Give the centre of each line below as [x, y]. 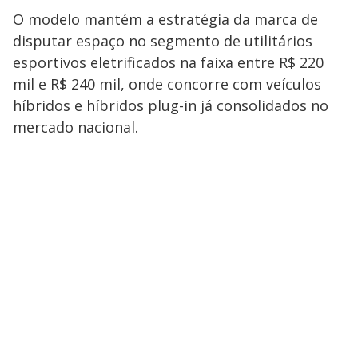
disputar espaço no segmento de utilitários [163, 41]
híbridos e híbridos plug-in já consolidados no [171, 105]
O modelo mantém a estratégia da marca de [165, 19]
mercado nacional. [76, 127]
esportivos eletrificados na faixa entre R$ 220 [168, 62]
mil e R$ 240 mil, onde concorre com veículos [167, 84]
